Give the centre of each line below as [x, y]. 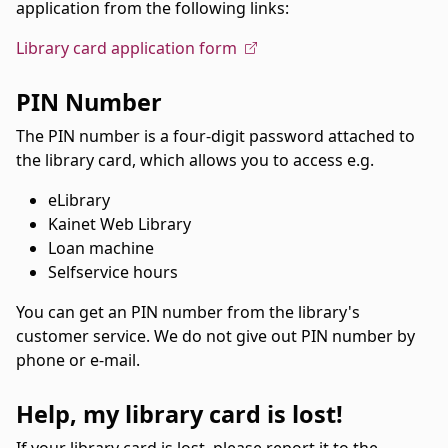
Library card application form [126, 48]
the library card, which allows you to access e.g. [195, 160]
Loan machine [101, 248]
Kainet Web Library [119, 224]
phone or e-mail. [78, 360]
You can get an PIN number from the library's [188, 312]
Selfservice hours [113, 272]
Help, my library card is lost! [179, 414]
